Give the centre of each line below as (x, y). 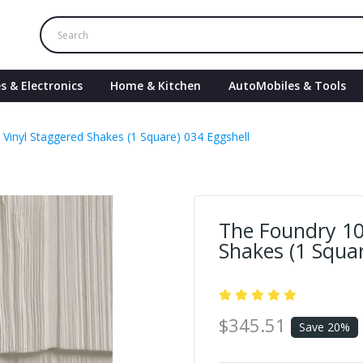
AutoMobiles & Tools (287, 85)
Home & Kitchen (156, 85)
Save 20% (325, 327)
